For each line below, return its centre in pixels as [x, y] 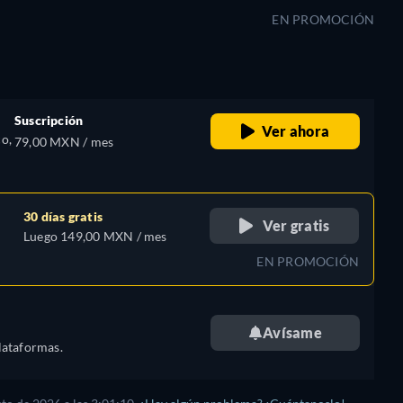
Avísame [292, 332]
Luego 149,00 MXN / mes [95, 236]
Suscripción [49, 120]
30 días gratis [63, 216]
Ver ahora [296, 130]
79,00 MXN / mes [64, 141]
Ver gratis [295, 225]
